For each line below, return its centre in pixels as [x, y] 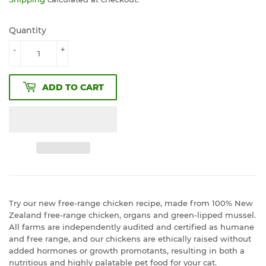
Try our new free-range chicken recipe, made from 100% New [131, 203]
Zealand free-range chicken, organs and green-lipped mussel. [132, 215]
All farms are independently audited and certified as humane [132, 227]
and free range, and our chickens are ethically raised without [130, 239]
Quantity [28, 31]
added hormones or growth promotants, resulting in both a [127, 251]
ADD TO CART [73, 87]
